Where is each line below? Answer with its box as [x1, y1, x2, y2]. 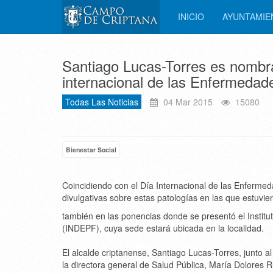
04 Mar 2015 [161, 96, 213, 108]
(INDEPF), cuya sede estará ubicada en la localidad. [62, 222, 264, 234]
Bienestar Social [66, 145, 116, 154]
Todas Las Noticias [65, 96, 138, 108]
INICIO [178, 10, 204, 23]
